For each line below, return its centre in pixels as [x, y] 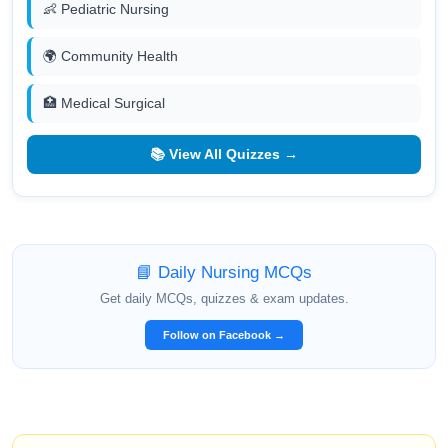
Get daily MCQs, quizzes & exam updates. [224, 298]
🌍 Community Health [110, 55]
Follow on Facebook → [224, 334]
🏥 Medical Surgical [103, 102]
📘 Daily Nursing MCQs [224, 272]
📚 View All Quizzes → [224, 153]
